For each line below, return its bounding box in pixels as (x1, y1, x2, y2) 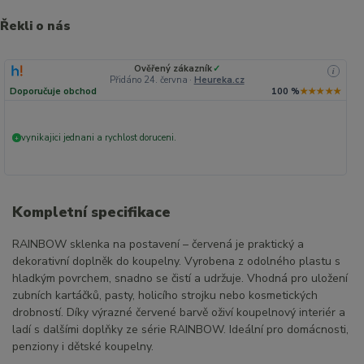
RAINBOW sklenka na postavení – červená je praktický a (12, 236, 304, 252)
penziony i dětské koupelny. (12, 338, 154, 354)
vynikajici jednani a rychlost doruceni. (20, 132, 176, 145)
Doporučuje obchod (9, 85, 97, 98)
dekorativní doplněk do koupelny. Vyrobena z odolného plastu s (12, 253, 340, 269)
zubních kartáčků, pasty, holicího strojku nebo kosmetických (12, 287, 318, 303)
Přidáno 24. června (110, 74, 188, 87)
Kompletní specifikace (12, 202, 171, 223)
